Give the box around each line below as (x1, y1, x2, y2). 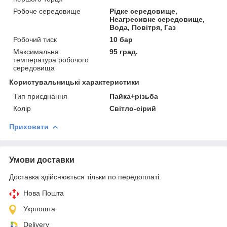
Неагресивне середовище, (109, 15, 205, 23)
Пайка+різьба (109, 92, 159, 100)
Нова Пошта (23, 188, 64, 197)
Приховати (9, 122, 49, 131)
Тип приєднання (13, 92, 67, 100)
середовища (13, 63, 55, 72)
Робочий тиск (13, 35, 57, 44)
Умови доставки (9, 155, 74, 164)
